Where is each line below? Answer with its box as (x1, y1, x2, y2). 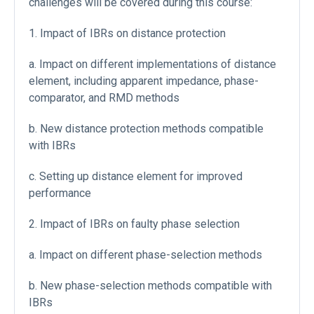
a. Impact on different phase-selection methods (29, 248, 262, 262)
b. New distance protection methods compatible (29, 122, 264, 136)
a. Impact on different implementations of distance (29, 57, 276, 71)
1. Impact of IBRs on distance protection (29, 27, 226, 41)
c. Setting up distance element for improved (29, 170, 243, 184)
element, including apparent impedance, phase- (29, 74, 259, 88)
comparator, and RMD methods (29, 91, 179, 105)
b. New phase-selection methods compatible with (29, 279, 272, 293)
